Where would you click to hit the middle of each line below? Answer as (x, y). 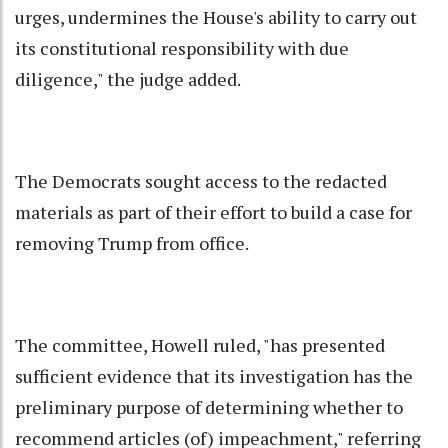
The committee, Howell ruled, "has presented (200, 345)
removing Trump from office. (132, 243)
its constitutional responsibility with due (182, 48)
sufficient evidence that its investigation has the (214, 376)
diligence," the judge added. (128, 79)
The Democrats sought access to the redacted (201, 181)
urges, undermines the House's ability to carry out (216, 17)
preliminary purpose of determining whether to (209, 407)
